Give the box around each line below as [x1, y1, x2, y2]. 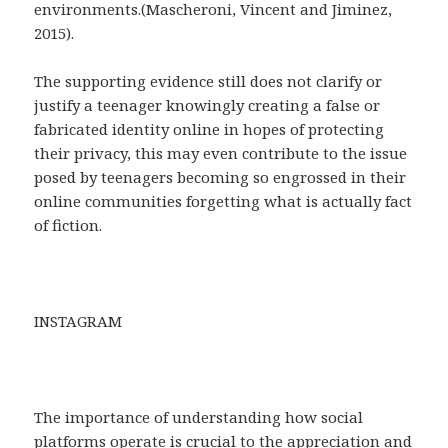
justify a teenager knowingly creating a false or [34, 95, 381, 116]
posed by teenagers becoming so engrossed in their [34, 167, 407, 188]
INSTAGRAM [34, 311, 123, 332]
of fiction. [34, 215, 103, 236]
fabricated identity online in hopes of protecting [34, 119, 385, 140]
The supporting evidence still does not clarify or [34, 71, 383, 92]
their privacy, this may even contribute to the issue [34, 143, 408, 164]
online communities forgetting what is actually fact [34, 191, 413, 212]
